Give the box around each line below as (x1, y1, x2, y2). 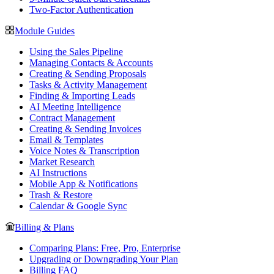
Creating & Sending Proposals (29, 68, 146, 79)
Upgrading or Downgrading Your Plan (29, 254, 178, 264)
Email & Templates (29, 135, 103, 145)
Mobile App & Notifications (29, 179, 138, 189)
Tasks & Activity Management (29, 80, 147, 90)
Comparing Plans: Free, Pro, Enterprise (29, 243, 180, 253)
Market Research (29, 157, 95, 167)
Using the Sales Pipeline (29, 46, 123, 57)
